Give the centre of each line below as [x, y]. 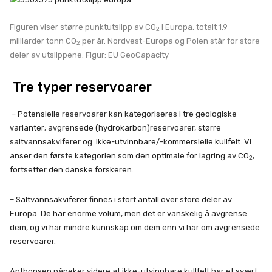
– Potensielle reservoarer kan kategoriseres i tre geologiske [123, 114]
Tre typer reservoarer [81, 87]
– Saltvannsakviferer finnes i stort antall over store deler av [121, 199]
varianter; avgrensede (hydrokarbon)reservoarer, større [115, 128]
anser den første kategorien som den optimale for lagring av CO [129, 156]
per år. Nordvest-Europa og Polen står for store [170, 41]
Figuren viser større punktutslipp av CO [83, 27]
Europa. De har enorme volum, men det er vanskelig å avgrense [128, 213]
